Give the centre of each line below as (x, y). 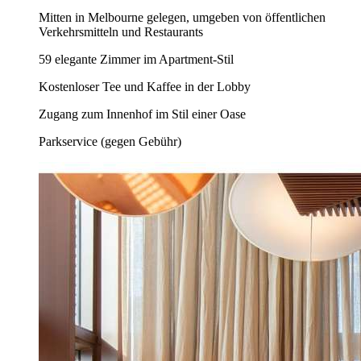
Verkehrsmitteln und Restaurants (121, 31)
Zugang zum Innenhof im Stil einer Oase (142, 114)
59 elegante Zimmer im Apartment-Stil (136, 59)
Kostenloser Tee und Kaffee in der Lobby (145, 86)
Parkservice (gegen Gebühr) (110, 141)
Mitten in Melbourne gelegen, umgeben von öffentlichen (182, 17)
